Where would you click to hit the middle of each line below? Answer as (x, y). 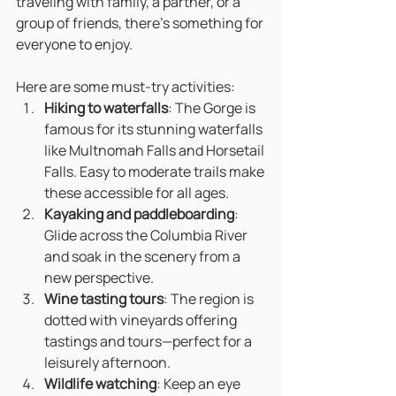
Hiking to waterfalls (106, 108)
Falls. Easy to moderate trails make (156, 172)
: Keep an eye (200, 384)
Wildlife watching (100, 384)
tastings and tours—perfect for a (149, 342)
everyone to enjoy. (74, 45)
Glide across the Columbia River (147, 236)
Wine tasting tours (104, 299)
